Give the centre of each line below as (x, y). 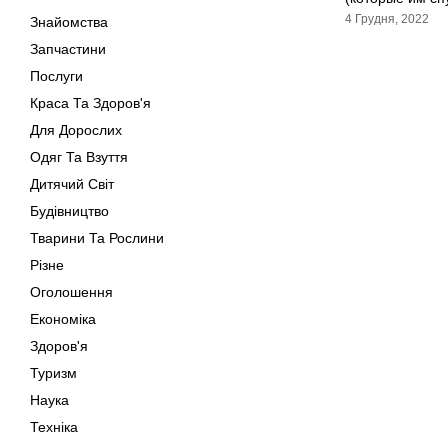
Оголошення (71, 292)
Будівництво (69, 211)
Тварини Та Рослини (97, 238)
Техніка (54, 427)
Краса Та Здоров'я (90, 103)
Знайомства (69, 22)
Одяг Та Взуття (79, 157)
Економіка (63, 319)
